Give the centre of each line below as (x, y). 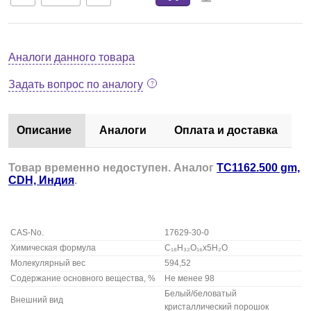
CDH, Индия (41, 180)
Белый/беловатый (201, 294)
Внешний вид (37, 300)
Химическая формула (53, 248)
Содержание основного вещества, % (83, 278)
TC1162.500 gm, (258, 168)
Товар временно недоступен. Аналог (112, 168)
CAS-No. (27, 233)
